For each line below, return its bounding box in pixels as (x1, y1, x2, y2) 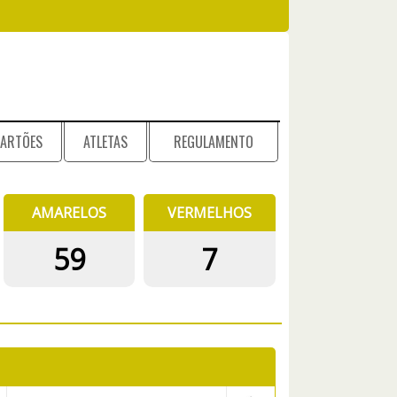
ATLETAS (83, 131, 128, 152)
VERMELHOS (167, 203, 252, 222)
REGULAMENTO (174, 131, 253, 152)
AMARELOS (32, 203, 106, 222)
